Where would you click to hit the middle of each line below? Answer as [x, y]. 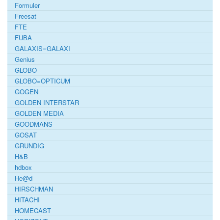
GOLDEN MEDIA [39, 113]
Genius [25, 59]
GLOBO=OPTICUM [42, 81]
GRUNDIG [29, 145]
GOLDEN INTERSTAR [47, 102]
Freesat [26, 16]
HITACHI [27, 199]
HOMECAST [33, 210]
